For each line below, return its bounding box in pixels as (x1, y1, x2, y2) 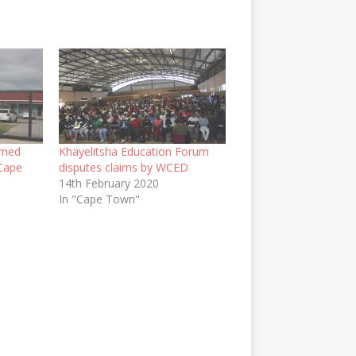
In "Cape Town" (58, 191, 140, 207)
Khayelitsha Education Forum (58, 143, 209, 159)
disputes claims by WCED (58, 159, 188, 175)
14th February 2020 (58, 175, 159, 191)
